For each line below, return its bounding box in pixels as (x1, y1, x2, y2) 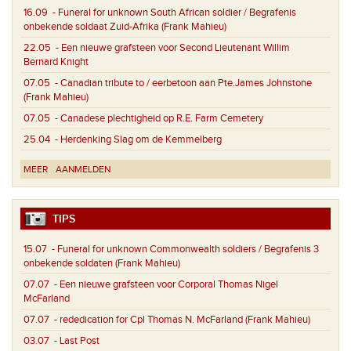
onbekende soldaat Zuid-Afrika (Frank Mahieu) (24, 20, 226, 33)
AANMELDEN (56, 163, 110, 175)
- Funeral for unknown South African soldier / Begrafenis (48, 5, 296, 19)
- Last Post (49, 334, 100, 347)
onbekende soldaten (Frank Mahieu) (24, 256, 180, 270)
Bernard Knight (24, 55, 89, 68)
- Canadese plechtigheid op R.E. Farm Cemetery (50, 111, 263, 125)
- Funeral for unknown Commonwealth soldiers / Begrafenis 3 (47, 242, 319, 255)
